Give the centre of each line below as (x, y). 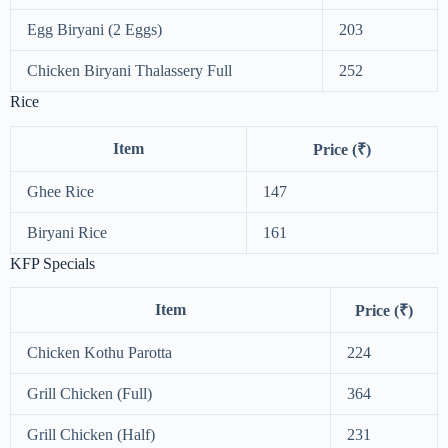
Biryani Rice (67, 232)
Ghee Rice (60, 191)
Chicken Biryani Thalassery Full (129, 70)
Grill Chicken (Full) (89, 394)
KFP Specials (52, 263)
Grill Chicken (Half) (91, 435)
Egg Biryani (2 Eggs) (94, 29)
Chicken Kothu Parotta (99, 353)
